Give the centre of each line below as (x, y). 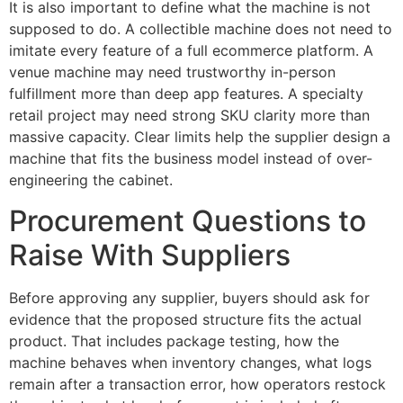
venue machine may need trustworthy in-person (172, 72)
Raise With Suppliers (150, 255)
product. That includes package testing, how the (174, 340)
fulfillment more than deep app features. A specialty (186, 94)
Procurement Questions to (188, 220)
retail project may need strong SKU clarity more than (189, 116)
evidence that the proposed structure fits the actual (185, 319)
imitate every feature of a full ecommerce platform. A (191, 51)
